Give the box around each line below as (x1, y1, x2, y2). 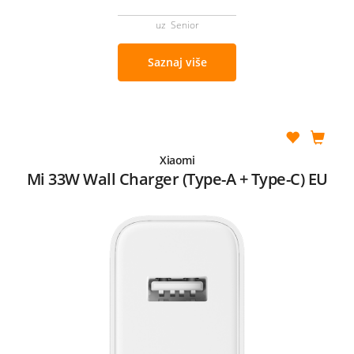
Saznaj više (147, 54, 207, 70)
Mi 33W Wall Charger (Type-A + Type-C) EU (26, 168, 328, 190)
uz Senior (155, 17, 199, 32)
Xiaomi (160, 152, 194, 168)
